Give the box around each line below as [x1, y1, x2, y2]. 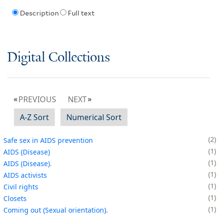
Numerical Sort [66, 111, 122, 123]
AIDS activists [3, 170, 47, 180]
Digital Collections [7, 50, 110, 65]
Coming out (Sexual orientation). [3, 205, 108, 215]
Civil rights [3, 182, 38, 191]
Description [19, 9, 59, 17]
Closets [3, 193, 27, 203]
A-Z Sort [20, 111, 49, 123]
